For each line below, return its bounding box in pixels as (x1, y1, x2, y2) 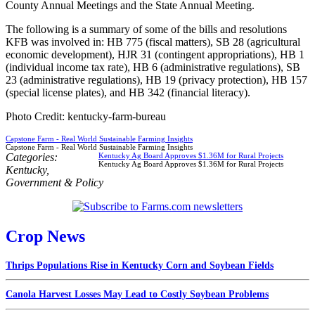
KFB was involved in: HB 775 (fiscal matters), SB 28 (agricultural (6, 35, 300, 48)
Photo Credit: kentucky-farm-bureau (6, 110, 166, 122)
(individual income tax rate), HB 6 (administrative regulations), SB (6, 60, 300, 73)
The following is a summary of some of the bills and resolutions (6, 22, 287, 35)
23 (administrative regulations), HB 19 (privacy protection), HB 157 (6, 73, 307, 86)
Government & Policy (6, 176, 103, 188)
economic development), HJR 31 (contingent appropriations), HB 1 (6, 48, 304, 60)
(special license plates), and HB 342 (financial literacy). (6, 86, 250, 98)
